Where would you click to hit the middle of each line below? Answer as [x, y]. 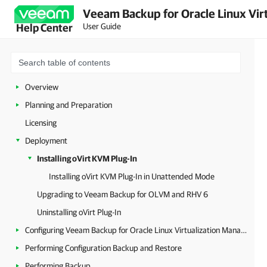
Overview [42, 87]
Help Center [44, 28]
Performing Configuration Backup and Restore [103, 248]
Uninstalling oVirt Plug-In [79, 212]
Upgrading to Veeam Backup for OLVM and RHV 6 [122, 194]
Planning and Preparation [69, 105]
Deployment [46, 141]
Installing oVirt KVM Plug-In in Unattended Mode [132, 176]
